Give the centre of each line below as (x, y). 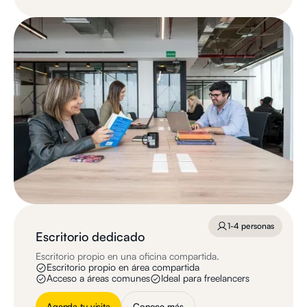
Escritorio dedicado (90, 236)
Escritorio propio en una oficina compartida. (127, 256)
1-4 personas (251, 225)
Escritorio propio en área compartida (123, 267)
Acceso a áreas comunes (98, 278)
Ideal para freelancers (205, 278)
